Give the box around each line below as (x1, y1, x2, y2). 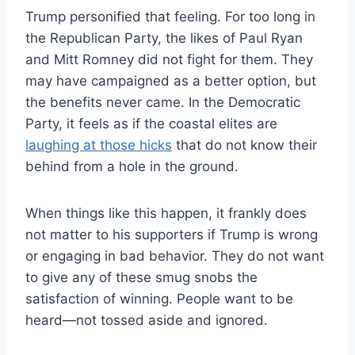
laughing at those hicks (25, 136, 172, 153)
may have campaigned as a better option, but (25, 72, 316, 89)
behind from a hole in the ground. (25, 158, 239, 174)
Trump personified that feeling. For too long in (25, 8, 315, 25)
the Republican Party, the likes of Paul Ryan (25, 29, 303, 46)
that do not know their (172, 136, 317, 153)
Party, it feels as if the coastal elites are (25, 115, 277, 132)
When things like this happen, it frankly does (25, 204, 307, 221)
